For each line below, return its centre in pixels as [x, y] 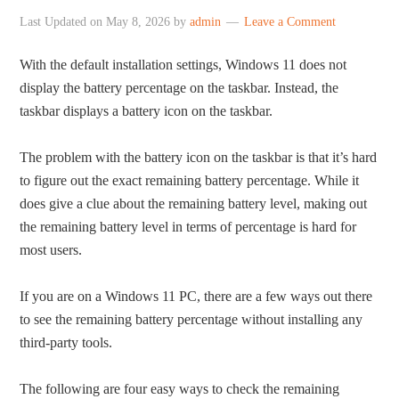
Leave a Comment [290, 22]
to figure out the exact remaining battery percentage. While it [190, 180]
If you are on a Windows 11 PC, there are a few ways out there [196, 296]
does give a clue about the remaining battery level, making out [194, 204]
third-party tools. [66, 342]
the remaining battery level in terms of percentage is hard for [188, 227]
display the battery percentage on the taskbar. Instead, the [179, 88]
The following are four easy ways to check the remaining [180, 389]
